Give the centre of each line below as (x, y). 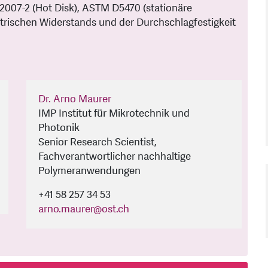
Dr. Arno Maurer (75, 99)
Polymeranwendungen (89, 171)
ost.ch (115, 209)
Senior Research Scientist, (98, 142)
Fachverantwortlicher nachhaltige (115, 157)
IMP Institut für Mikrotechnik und (114, 114)
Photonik (59, 128)
